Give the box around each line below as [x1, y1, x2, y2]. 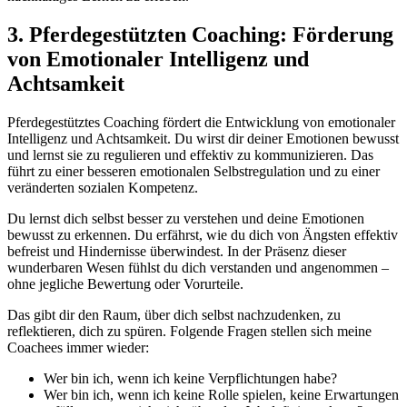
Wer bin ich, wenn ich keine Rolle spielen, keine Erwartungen [44, 387, 399, 403]
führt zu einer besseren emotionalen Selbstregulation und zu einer [7, 164, 380, 180]
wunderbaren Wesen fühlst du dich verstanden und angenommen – [7, 260, 389, 276]
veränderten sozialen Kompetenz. [7, 180, 198, 196]
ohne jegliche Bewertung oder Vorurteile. [7, 276, 243, 293]
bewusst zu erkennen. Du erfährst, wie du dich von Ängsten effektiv [7, 227, 398, 243]
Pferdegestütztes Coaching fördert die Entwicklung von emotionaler [7, 114, 395, 131]
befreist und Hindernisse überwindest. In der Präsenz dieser [7, 243, 346, 260]
